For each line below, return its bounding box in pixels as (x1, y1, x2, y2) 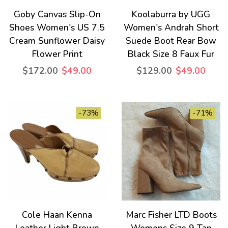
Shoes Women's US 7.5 (9, 21, 105, 34)
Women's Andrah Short (123, 21, 219, 34)
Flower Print (32, 48, 82, 60)
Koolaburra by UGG (132, 8, 210, 20)
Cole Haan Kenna (22, 209, 92, 221)
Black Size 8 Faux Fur (128, 48, 214, 60)
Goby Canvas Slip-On (13, 8, 101, 20)
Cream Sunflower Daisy (9, 35, 105, 47)
